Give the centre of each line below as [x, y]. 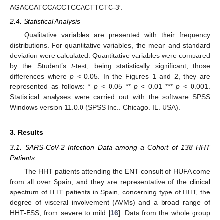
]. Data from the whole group [164, 212]
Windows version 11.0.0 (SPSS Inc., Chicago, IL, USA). [95, 107]
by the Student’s [41, 66]
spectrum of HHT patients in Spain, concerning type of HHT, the [110, 192]
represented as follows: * [52, 86]
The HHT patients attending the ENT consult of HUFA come [117, 171]
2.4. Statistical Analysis [45, 21]
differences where [40, 76]
